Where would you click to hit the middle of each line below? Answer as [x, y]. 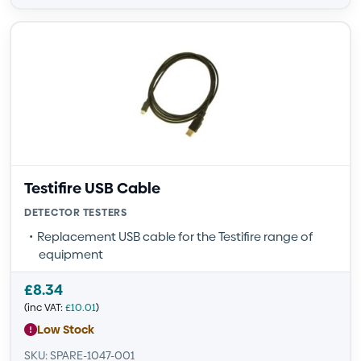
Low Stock [66, 329]
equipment [71, 254]
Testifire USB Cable [92, 188]
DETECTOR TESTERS [76, 212]
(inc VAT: [45, 307]
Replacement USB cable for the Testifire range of [175, 237]
